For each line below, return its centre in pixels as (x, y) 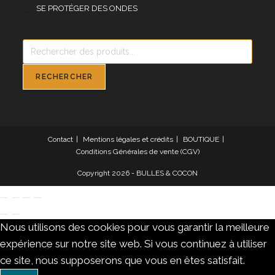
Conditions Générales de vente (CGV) (137, 152)
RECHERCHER (64, 77)
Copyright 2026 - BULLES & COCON (137, 173)
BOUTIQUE (201, 140)
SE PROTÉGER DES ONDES (87, 9)
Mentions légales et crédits (128, 140)
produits (39, 73)
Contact (60, 140)
